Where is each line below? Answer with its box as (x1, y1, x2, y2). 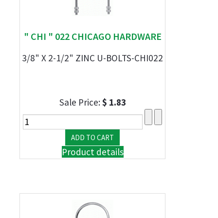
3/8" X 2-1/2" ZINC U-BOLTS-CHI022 (22, 52, 163, 64)
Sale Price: (59, 96, 102, 108)
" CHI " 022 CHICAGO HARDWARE (23, 30, 162, 42)
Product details (61, 146, 124, 158)
